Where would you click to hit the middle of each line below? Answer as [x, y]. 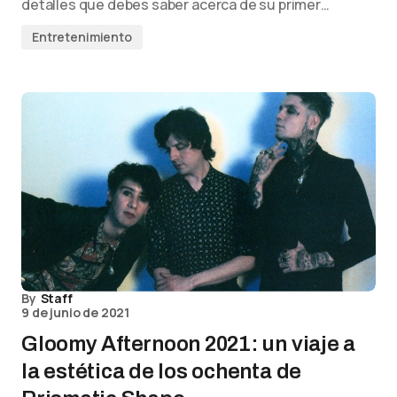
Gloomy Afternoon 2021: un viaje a [189, 343]
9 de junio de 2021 [76, 312]
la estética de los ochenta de [162, 371]
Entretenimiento [82, 36]
